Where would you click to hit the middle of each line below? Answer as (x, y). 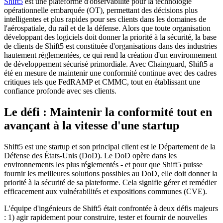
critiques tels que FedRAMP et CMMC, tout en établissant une (102, 82)
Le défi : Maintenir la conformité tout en (108, 112)
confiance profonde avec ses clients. (60, 91)
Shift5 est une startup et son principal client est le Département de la (110, 147)
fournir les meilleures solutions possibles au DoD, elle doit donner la (111, 174)
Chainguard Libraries (37, 151)
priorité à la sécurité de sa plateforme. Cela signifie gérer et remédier (110, 183)
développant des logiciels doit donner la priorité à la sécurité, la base (110, 37)
